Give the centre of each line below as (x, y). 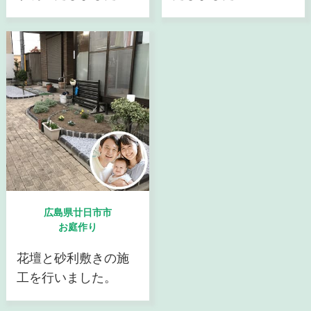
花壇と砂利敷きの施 (73, 258)
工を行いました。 (66, 277)
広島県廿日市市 (78, 212)
